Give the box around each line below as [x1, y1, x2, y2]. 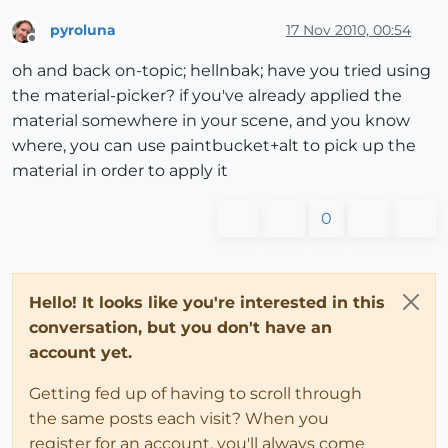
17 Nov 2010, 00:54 [286, 20, 411, 39]
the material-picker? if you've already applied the [12, 85, 402, 105]
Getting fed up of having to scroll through [29, 383, 362, 403]
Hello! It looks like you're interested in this [29, 292, 385, 312]
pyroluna [50, 20, 116, 39]
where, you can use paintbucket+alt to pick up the [12, 135, 416, 155]
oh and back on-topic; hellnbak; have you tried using [12, 60, 431, 80]
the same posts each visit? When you [29, 408, 329, 428]
